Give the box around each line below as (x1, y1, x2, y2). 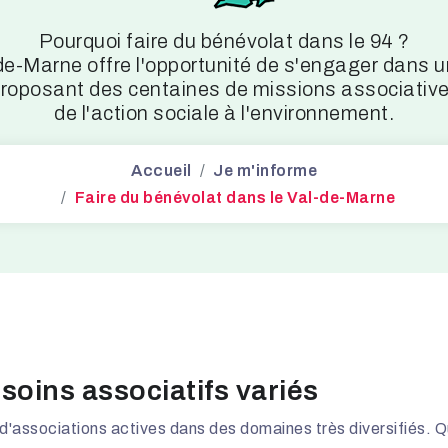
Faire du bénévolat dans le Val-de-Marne (74, 189, 395, 206)
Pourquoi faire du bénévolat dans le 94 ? (38, 30, 410, 52)
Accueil (131, 162, 192, 179)
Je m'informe (213, 162, 317, 179)
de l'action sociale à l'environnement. (54, 102, 394, 124)
